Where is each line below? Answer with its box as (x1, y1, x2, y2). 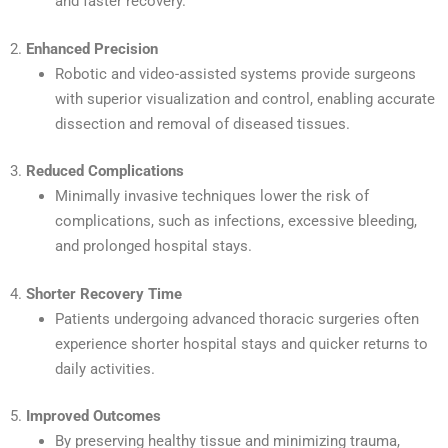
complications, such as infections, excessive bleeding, (55, 212, 417, 231)
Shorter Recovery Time (26, 284, 182, 303)
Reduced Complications (26, 162, 184, 181)
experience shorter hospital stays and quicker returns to (55, 334, 428, 353)
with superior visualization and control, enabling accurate (55, 89, 435, 108)
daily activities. (55, 359, 155, 378)
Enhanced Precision (26, 39, 158, 58)
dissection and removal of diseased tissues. (55, 114, 350, 133)
